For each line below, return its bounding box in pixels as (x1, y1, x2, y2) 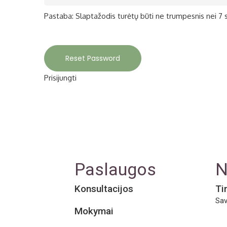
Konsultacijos (74, 182, 133, 195)
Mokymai (74, 205, 113, 217)
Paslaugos (74, 159, 156, 179)
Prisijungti (44, 72, 77, 83)
